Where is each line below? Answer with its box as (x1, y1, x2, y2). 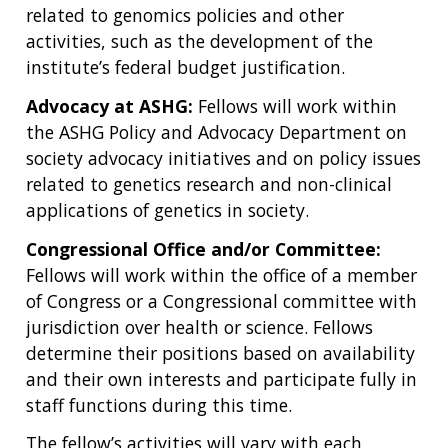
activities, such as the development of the (26, 29, 373, 54)
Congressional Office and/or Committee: (26, 236, 381, 261)
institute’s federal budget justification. (26, 55, 345, 80)
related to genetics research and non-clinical (26, 171, 392, 196)
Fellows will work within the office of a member (26, 262, 417, 287)
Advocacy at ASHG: (26, 93, 193, 118)
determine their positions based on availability (26, 340, 415, 365)
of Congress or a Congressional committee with (26, 288, 417, 313)
